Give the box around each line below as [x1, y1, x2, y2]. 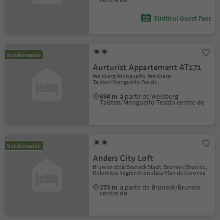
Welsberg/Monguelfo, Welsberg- [93, 72, 173, 80]
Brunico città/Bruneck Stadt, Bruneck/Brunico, [93, 163, 208, 170]
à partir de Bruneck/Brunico [120, 183, 201, 192]
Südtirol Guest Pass [153, 14, 211, 23]
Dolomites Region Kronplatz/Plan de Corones [93, 169, 206, 176]
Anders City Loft [93, 153, 154, 164]
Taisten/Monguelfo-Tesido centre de [100, 98, 205, 107]
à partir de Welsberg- [120, 92, 181, 101]
